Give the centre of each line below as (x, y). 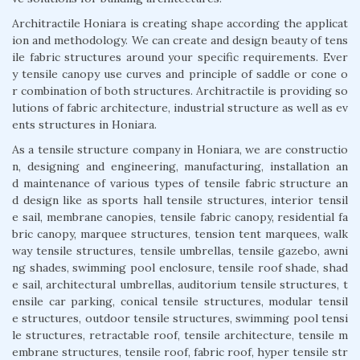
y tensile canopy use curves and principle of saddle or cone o (180, 74)
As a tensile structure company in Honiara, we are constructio (180, 149)
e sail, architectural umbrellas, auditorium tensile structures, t (180, 284)
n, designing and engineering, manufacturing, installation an (180, 166)
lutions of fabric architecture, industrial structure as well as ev (180, 107)
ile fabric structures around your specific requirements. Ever (180, 57)
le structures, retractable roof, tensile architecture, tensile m (180, 335)
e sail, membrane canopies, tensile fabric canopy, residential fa (180, 217)
